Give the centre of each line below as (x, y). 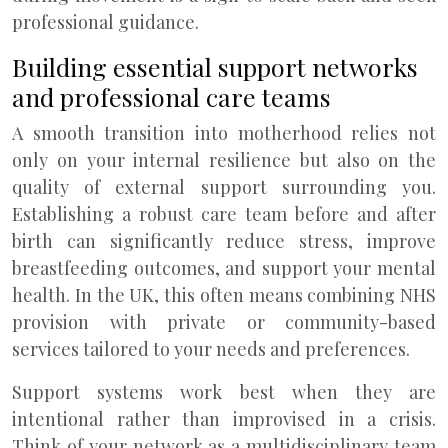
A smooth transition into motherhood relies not (224, 133)
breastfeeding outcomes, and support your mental (224, 268)
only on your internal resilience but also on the (224, 160)
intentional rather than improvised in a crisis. (224, 419)
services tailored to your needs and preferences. (211, 349)
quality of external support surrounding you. (224, 187)
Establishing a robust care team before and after (224, 214)
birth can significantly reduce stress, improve (224, 241)
